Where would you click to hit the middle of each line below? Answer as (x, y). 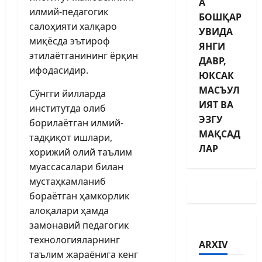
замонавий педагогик (79, 225)
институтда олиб (68, 108)
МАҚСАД (219, 134)
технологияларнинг (75, 239)
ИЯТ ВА (216, 104)
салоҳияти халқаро (73, 26)
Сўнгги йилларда (68, 93)
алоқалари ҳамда (69, 210)
